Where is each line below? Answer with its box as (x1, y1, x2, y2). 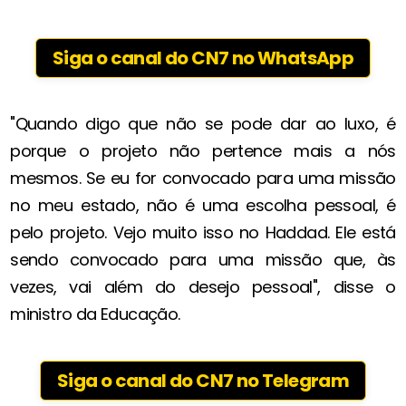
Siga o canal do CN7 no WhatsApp (52, 45, 354, 72)
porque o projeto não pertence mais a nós (10, 140, 396, 163)
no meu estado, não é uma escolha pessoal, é (10, 194, 396, 217)
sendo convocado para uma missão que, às (10, 248, 396, 272)
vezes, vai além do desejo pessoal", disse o (10, 275, 396, 299)
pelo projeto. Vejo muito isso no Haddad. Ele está (10, 221, 396, 245)
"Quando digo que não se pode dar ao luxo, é (10, 112, 396, 136)
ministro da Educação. (10, 303, 180, 326)
